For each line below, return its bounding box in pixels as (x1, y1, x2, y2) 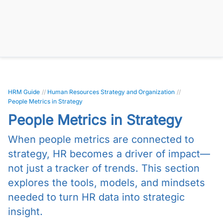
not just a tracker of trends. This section (8, 162, 200, 174)
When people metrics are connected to (8, 133, 194, 145)
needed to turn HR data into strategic (8, 191, 185, 203)
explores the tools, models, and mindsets (8, 177, 205, 189)
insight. (8, 206, 43, 218)
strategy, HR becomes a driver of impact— (8, 148, 210, 160)
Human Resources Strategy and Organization (47, 88, 175, 96)
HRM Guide (8, 88, 40, 96)
